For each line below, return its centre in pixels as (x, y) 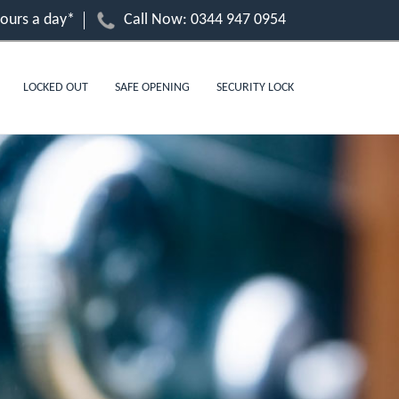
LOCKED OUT (56, 88)
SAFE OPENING (152, 88)
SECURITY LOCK (255, 88)
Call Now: (157, 20)
